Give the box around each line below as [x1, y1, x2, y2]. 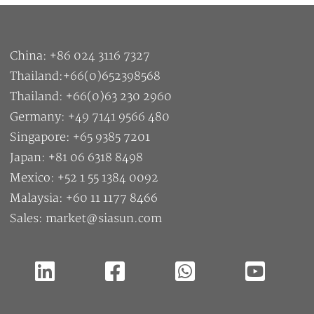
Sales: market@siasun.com [10, 211, 163, 226]
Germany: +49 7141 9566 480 [10, 109, 173, 124]
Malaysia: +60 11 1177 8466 [10, 191, 158, 205]
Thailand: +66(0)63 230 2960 [10, 89, 172, 104]
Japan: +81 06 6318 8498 [10, 150, 144, 165]
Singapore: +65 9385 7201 [10, 130, 151, 144]
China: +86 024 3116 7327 [10, 48, 151, 63]
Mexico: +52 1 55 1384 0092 [10, 170, 159, 185]
